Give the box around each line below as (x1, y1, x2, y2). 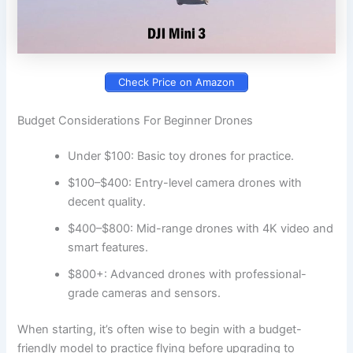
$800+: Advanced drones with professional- (68, 267, 307, 282)
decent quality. (68, 195, 147, 210)
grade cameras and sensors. (68, 286, 221, 301)
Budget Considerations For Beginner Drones (17, 113, 254, 128)
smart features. (68, 240, 149, 255)
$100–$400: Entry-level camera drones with (68, 176, 303, 191)
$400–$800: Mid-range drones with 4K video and (68, 221, 334, 236)
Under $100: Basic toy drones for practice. (68, 149, 295, 164)
